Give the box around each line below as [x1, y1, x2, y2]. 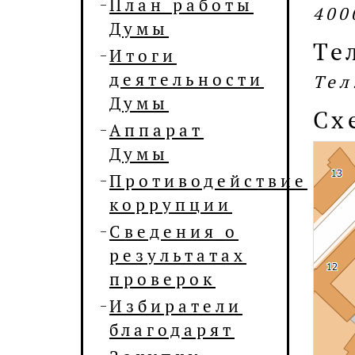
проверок [109, 268, 216, 290]
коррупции [109, 193, 232, 216]
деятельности [109, 68, 264, 90]
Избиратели [109, 295, 242, 317]
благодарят [109, 319, 235, 341]
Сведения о [109, 220, 239, 242]
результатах [109, 244, 246, 266]
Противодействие [109, 170, 307, 192]
